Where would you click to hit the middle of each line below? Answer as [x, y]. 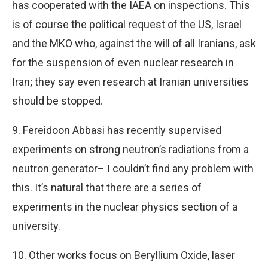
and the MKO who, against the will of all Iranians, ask [134, 43]
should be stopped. [57, 100]
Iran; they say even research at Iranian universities [130, 81]
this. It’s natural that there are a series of [107, 187]
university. [36, 226]
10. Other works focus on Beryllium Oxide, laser [124, 255]
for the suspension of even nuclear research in [123, 62]
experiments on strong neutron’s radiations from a [130, 149]
